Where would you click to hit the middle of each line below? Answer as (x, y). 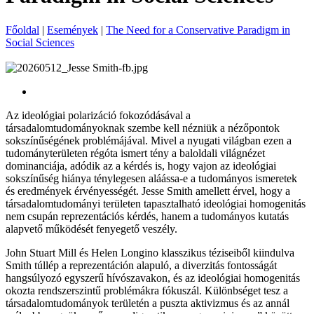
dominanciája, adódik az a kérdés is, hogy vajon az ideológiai (141, 165)
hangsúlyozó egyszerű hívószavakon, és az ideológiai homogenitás (153, 278)
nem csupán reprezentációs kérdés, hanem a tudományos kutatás (147, 216)
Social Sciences (40, 42)
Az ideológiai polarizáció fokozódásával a (98, 115)
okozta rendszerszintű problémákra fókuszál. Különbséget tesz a (147, 290)
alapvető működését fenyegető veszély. (91, 228)
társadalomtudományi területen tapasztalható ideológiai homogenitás (156, 203)
